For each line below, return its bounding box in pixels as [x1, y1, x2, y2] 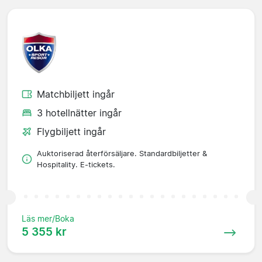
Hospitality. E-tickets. [37, 160, 115, 169]
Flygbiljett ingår [37, 125, 106, 137]
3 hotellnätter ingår [37, 106, 122, 119]
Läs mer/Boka [22, 213, 74, 223]
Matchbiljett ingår [37, 88, 115, 100]
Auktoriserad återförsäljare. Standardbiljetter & [37, 149, 207, 158]
